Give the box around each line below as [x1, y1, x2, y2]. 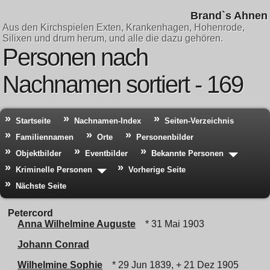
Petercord [8, 208, 53, 218]
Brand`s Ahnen [190, 10, 268, 22]
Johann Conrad [17, 239, 89, 250]
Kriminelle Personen [16, 165, 92, 174]
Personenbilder [136, 133, 193, 142]
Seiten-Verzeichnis [165, 116, 234, 125]
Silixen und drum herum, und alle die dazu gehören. [2, 33, 223, 43]
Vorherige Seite [128, 165, 186, 174]
